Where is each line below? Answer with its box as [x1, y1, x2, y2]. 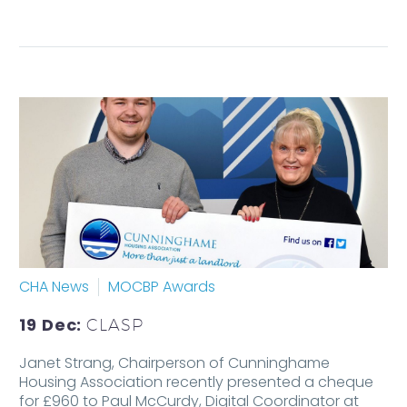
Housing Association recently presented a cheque [19, 371, 373, 392]
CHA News [19, 275, 89, 297]
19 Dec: [19, 313, 87, 336]
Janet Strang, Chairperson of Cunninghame [19, 352, 330, 373]
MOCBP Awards [108, 275, 215, 297]
